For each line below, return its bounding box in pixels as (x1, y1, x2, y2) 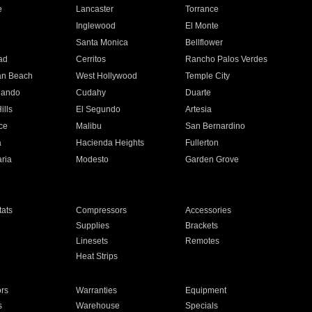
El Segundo (75, 104, 120, 114)
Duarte (185, 88, 212, 97)
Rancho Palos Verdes (185, 54, 268, 64)
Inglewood (75, 21, 116, 31)
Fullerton (185, 138, 219, 148)
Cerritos (75, 54, 106, 64)
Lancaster (75, 4, 114, 14)
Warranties (75, 286, 117, 295)
